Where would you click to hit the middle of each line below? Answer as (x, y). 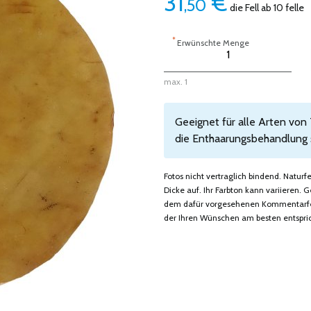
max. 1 (176, 82)
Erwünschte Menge (213, 43)
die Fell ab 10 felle (266, 8)
